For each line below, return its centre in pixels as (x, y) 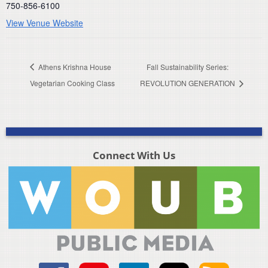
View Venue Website (45, 23)
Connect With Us (134, 155)
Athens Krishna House (74, 66)
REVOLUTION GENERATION (188, 83)
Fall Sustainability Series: (187, 66)
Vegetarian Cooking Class (72, 83)
